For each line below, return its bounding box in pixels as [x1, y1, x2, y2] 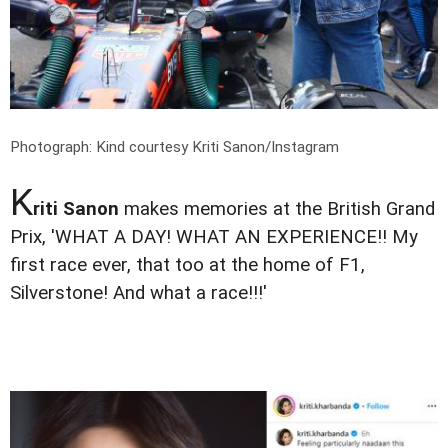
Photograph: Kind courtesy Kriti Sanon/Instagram [10, 138, 339, 157]
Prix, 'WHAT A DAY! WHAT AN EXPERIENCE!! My [10, 226, 418, 249]
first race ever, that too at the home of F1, [10, 254, 365, 277]
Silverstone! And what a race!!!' [10, 282, 267, 305]
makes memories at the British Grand [119, 198, 435, 221]
